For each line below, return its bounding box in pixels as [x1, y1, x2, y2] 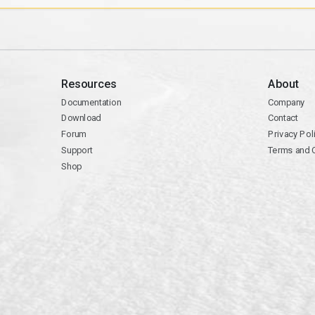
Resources [60, 77, 117, 91]
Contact [267, 112, 298, 124]
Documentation [60, 96, 121, 108]
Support [60, 144, 93, 156]
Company [267, 96, 305, 108]
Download [60, 112, 101, 124]
